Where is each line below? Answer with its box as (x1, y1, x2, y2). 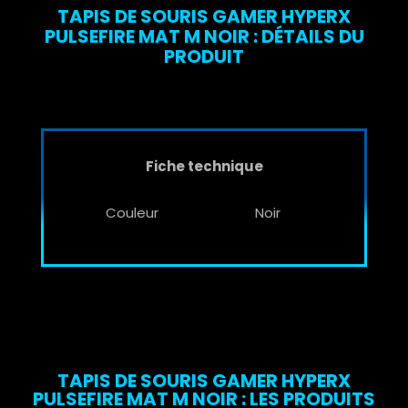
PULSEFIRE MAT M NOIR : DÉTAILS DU (44, 24, 364, 50)
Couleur (105, 203, 158, 223)
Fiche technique (145, 157, 263, 177)
